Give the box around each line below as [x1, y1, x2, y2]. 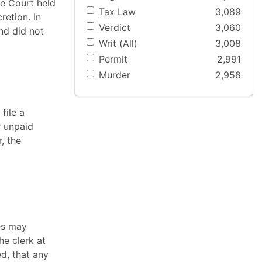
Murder [99, 69, 130, 81]
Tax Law [99, 5, 136, 18]
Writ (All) [99, 37, 137, 49]
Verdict [99, 21, 130, 33]
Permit [99, 53, 127, 65]
